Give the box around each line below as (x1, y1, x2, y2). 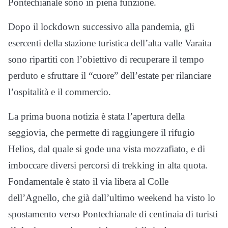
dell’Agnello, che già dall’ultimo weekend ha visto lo (8, 192, 215, 203)
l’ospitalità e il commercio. (8, 86, 111, 97)
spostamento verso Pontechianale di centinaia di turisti (8, 208, 218, 219)
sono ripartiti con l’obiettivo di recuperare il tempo (8, 53, 204, 65)
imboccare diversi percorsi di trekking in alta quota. (8, 159, 208, 170)
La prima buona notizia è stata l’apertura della (8, 110, 185, 122)
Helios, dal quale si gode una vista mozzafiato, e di (8, 143, 205, 154)
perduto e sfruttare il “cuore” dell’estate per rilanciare (8, 70, 211, 81)
